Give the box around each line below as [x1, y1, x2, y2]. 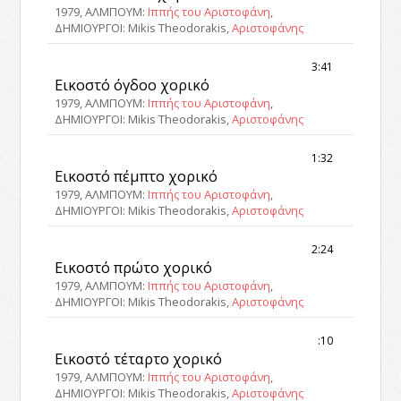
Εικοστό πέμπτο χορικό [55, 166, 218, 187]
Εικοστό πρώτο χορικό [55, 257, 213, 278]
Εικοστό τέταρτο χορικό [55, 348, 223, 370]
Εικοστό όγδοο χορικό [55, 74, 210, 96]
